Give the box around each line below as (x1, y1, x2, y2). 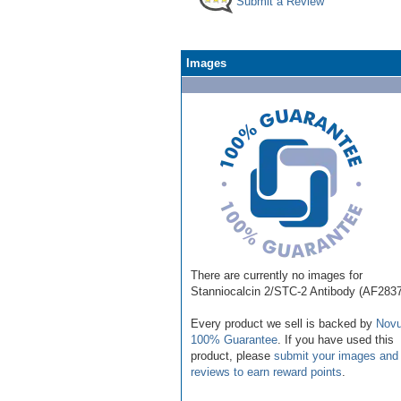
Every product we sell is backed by (191, 316, 376, 330)
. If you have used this (277, 332, 394, 346)
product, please (191, 348, 274, 363)
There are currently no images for (191, 268, 363, 282)
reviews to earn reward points (191, 364, 342, 379)
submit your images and (274, 348, 398, 363)
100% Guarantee (191, 332, 277, 346)
